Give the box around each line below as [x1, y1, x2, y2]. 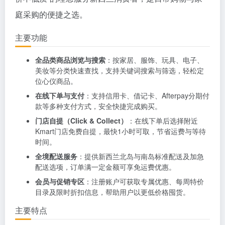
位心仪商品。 [35, 76, 77, 86]
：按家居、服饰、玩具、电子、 [105, 55, 204, 65]
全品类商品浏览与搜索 [35, 55, 105, 65]
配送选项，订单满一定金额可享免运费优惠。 [35, 162, 176, 172]
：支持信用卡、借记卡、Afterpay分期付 [84, 90, 209, 100]
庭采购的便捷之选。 [15, 9, 87, 20]
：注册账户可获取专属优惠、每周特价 [84, 176, 204, 186]
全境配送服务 [35, 151, 77, 161]
